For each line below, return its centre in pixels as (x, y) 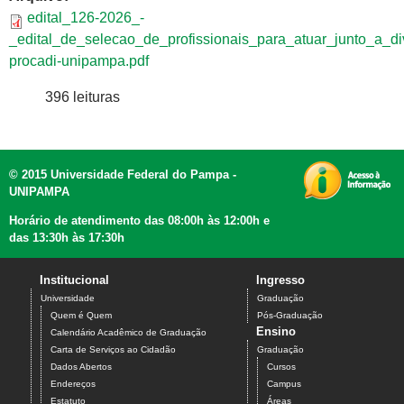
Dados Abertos (81, 367)
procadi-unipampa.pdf (79, 61)
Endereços (73, 384)
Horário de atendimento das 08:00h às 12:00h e (139, 221)
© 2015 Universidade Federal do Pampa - (123, 175)
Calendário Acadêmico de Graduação (129, 333)
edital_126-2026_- (86, 18)
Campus (284, 384)
